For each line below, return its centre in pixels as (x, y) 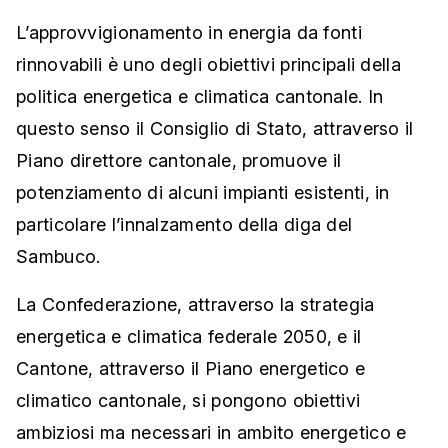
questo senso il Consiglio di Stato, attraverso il (215, 129)
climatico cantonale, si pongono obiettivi (188, 401)
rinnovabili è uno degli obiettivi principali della (208, 65)
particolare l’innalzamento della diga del (184, 225)
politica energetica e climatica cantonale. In (200, 97)
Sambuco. (58, 257)
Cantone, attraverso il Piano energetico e (191, 369)
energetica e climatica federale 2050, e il (189, 337)
